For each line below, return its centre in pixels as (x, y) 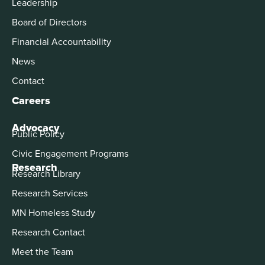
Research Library (46, 173)
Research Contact (49, 232)
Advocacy (35, 127)
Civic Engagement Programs (70, 153)
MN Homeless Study (54, 212)
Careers (31, 100)
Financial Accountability (62, 41)
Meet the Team (43, 251)
